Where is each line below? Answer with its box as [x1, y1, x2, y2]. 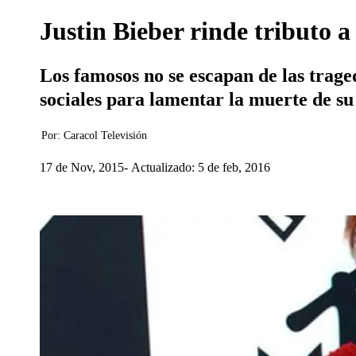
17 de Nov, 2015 [40, 160, 124, 174]
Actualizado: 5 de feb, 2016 [131, 160, 270, 174]
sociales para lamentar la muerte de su [40, 89, 354, 110]
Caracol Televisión [64, 130, 147, 141]
